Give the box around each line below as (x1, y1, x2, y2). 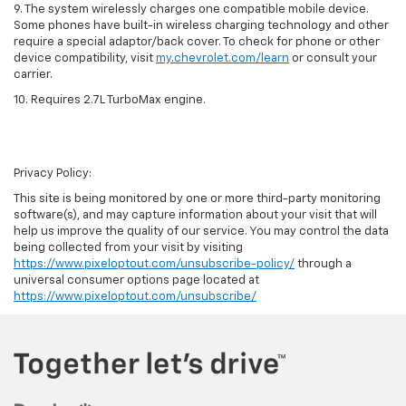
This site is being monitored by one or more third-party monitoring (14, 192, 381, 205)
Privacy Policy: (14, 167, 92, 179)
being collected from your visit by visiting (14, 241, 243, 254)
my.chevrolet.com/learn (156, 52, 289, 64)
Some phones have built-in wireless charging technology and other (14, 19, 389, 32)
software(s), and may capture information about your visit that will (14, 208, 377, 221)
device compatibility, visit (14, 52, 156, 64)
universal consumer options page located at (14, 274, 259, 286)
